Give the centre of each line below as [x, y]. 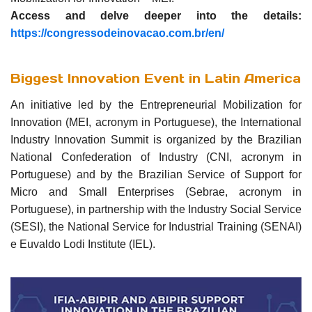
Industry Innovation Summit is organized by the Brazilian [156, 139]
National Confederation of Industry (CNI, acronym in [156, 157]
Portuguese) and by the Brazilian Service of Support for [156, 174]
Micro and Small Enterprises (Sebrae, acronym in [156, 192]
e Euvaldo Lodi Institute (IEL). [83, 244]
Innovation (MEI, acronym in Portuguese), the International [156, 122]
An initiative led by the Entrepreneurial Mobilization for [156, 104]
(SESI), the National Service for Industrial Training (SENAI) [156, 226]
